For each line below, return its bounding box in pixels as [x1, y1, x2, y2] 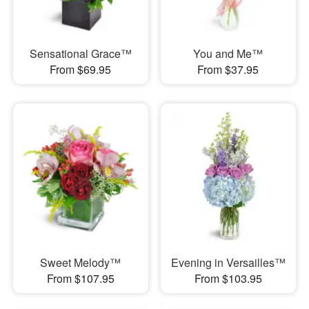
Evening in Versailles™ [170, 255, 286, 271]
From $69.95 [50, 61, 112, 77]
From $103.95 [194, 270, 262, 287]
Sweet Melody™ [40, 255, 121, 271]
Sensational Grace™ [29, 45, 132, 61]
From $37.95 [197, 61, 259, 77]
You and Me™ [193, 45, 263, 61]
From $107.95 [46, 270, 114, 287]
